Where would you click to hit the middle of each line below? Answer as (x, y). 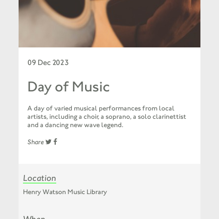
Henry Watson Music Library (65, 192)
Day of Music (68, 87)
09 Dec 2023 (48, 63)
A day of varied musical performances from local (101, 109)
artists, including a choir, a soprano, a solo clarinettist (107, 117)
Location (39, 178)
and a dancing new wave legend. (75, 125)
